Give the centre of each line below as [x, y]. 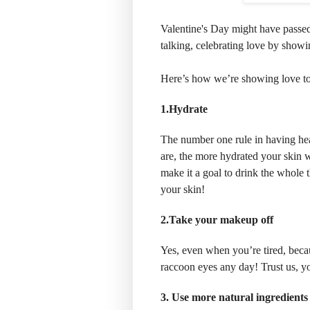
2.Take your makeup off [217, 219]
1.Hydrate [184, 109]
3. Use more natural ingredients [234, 297]
